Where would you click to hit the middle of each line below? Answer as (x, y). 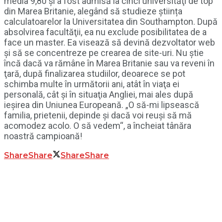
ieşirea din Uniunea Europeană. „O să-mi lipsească (102, 105)
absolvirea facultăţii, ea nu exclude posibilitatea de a (105, 32)
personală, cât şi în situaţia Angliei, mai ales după (99, 94)
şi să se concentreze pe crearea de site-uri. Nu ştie (104, 53)
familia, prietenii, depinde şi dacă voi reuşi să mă (98, 115)
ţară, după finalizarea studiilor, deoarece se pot (95, 73)
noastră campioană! (43, 136)
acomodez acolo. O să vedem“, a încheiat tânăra (98, 125)
